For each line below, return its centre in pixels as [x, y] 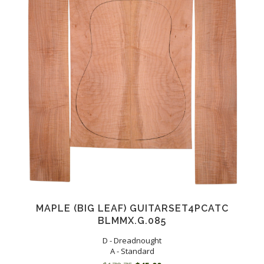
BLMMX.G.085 [132, 221]
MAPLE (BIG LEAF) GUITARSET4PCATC [132, 209]
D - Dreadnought [132, 241]
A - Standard [132, 251]
